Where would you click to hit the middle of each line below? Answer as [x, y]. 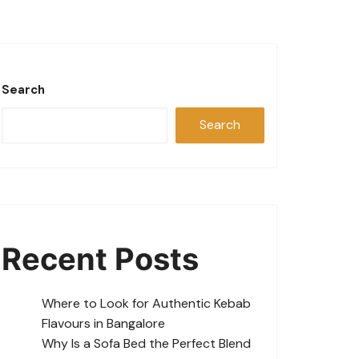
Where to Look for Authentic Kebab [146, 303]
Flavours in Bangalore [103, 323]
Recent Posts [100, 258]
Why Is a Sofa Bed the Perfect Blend [146, 343]
